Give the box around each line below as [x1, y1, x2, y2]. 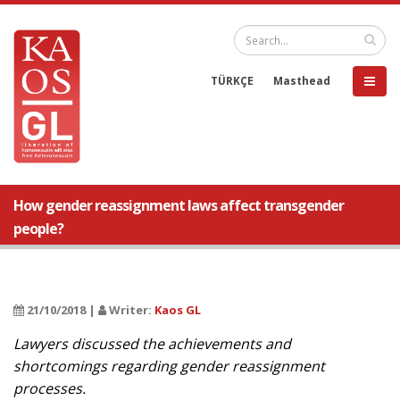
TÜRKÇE [211, 73, 254, 87]
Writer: [106, 302, 154, 318]
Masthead [273, 73, 330, 87]
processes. [13, 379, 86, 398]
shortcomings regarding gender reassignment [13, 356, 325, 376]
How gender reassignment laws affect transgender [13, 196, 344, 215]
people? [13, 219, 63, 238]
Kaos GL [154, 302, 201, 318]
